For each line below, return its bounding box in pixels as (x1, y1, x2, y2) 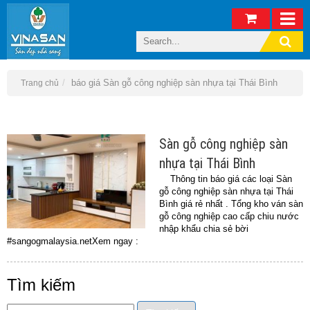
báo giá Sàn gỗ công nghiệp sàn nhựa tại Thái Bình (71, 77, 277, 88)
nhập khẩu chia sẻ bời (159, 224, 248, 234)
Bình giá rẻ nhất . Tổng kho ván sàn (159, 199, 303, 209)
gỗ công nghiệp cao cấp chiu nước (159, 211, 299, 221)
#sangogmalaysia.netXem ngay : (7, 236, 141, 246)
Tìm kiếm (7, 275, 75, 294)
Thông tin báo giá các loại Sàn (159, 174, 292, 184)
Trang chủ (21, 78, 59, 88)
